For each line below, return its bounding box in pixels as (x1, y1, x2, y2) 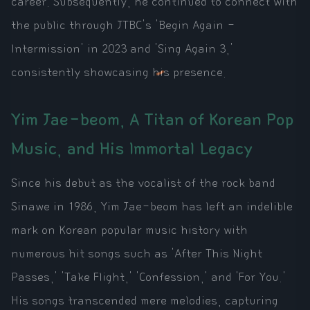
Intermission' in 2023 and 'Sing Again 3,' (11, 42, 233, 57)
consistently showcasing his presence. (11, 66, 226, 80)
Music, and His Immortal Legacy (11, 139, 253, 159)
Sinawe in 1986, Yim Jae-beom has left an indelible (11, 200, 293, 215)
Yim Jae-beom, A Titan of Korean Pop (11, 110, 294, 130)
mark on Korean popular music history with (11, 224, 248, 238)
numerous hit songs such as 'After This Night (11, 247, 262, 262)
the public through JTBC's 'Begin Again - (11, 19, 235, 33)
